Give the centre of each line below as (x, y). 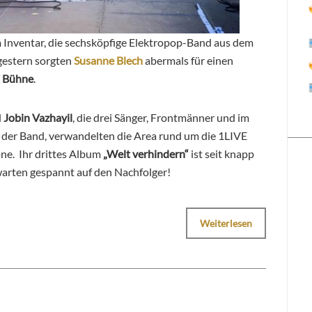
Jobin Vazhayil (37, 118)
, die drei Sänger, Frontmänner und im (161, 118)
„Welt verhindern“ (145, 154)
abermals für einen (188, 61)
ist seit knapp (221, 154)
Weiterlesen (226, 224)
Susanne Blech (108, 61)
